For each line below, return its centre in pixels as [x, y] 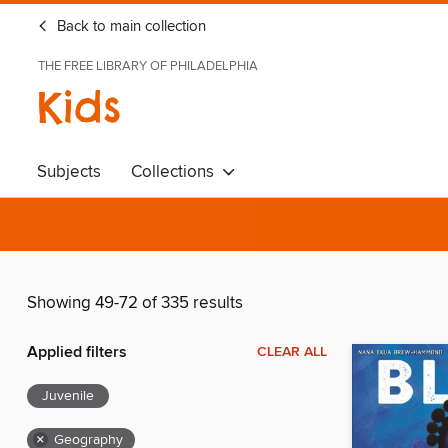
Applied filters [77, 353]
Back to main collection [129, 27]
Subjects [69, 172]
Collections [176, 172]
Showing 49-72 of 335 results [135, 303]
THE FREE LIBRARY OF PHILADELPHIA [148, 66]
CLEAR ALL [292, 352]
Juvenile [68, 396]
